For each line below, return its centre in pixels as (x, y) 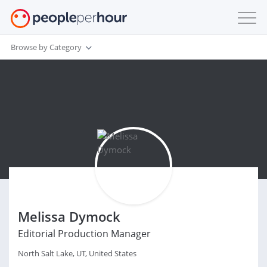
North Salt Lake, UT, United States (77, 253)
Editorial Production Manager (84, 234)
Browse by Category (46, 47)
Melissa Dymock (69, 216)
